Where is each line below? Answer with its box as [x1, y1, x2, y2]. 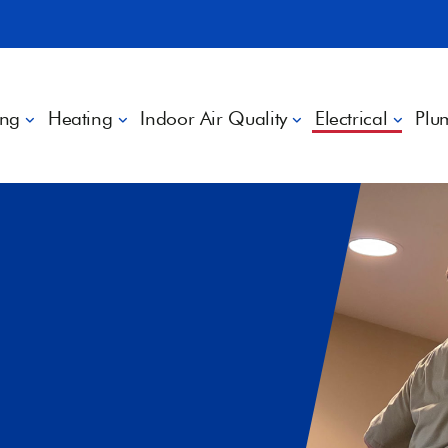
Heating [47, 107, 113, 129]
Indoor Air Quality [140, 107, 287, 129]
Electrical [314, 107, 388, 129]
